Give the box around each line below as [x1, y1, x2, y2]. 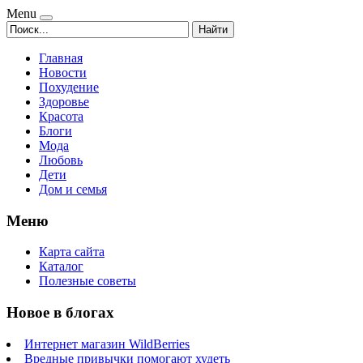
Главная [39, 51, 83, 65]
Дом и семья [39, 182, 107, 196]
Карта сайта [39, 245, 105, 259]
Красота [39, 109, 83, 123]
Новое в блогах [6, 304, 114, 322]
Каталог [39, 259, 83, 274]
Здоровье [39, 95, 89, 109]
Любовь [39, 153, 83, 167]
